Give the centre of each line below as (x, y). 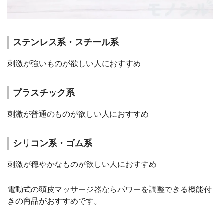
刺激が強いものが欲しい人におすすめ (74, 63)
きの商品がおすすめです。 (55, 201)
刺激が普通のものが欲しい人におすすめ (78, 114)
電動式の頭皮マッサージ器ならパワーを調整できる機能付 (110, 189)
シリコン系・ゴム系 (53, 143)
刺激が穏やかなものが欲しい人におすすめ (82, 164)
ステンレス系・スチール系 (66, 42)
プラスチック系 (44, 92)
